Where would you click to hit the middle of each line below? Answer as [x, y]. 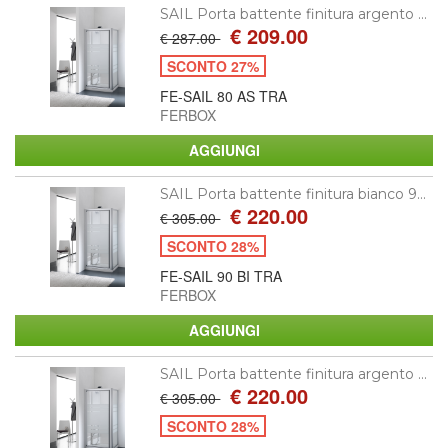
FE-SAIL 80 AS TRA [224, 95]
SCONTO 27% [213, 65]
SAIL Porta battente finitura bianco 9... [293, 193]
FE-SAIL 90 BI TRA [221, 275]
